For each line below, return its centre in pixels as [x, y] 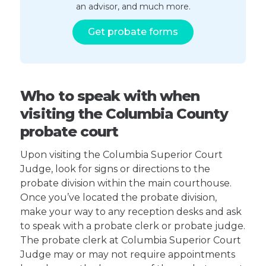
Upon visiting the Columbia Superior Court [122, 155]
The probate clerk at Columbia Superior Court [131, 240]
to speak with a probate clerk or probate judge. [133, 226]
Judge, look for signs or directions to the [115, 169]
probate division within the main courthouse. [126, 183]
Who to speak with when [110, 96]
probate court [69, 132]
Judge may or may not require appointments [128, 254]
